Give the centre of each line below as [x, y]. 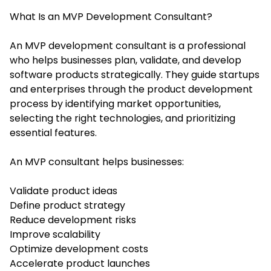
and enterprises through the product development [131, 89]
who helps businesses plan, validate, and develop [126, 60]
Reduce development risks [73, 220]
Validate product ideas [64, 191]
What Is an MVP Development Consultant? [111, 16]
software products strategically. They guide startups [135, 74]
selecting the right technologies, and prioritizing [122, 118]
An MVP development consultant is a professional [128, 45]
